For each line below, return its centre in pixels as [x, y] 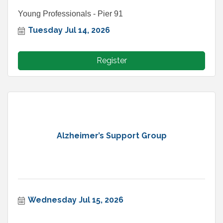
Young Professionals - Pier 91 [70, 14]
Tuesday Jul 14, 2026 [69, 30]
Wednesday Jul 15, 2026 [76, 200]
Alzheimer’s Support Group [111, 135]
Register [111, 61]
